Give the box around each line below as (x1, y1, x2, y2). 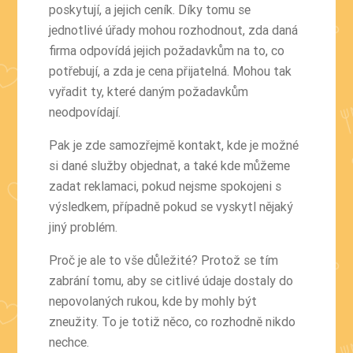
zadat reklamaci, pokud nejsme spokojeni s (49, 177, 282, 194)
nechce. (49, 333, 90, 350)
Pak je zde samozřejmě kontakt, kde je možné (49, 136, 299, 153)
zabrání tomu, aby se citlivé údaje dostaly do (49, 272, 294, 288)
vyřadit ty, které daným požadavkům (49, 83, 249, 99)
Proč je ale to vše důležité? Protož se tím (49, 251, 279, 268)
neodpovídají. (49, 103, 121, 120)
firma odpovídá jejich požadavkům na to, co (49, 42, 285, 58)
